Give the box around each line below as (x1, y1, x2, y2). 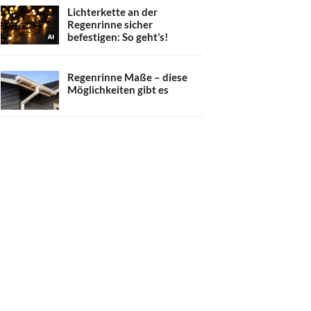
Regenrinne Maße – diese (67, 70, 187, 83)
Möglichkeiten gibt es (67, 83, 169, 96)
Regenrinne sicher (67, 18, 153, 31)
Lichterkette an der (67, 6, 158, 18)
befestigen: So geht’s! (67, 31, 168, 43)
